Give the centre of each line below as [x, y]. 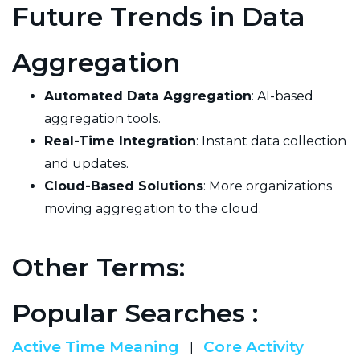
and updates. [86, 163]
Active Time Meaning [98, 346]
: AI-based [282, 96]
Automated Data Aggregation [148, 96]
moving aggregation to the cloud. [153, 208]
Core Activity [254, 346]
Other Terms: [98, 267]
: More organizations [268, 186]
